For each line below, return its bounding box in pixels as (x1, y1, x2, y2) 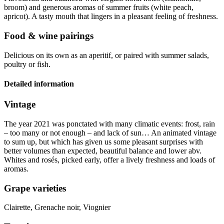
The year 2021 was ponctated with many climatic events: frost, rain (4, 119, 215, 128)
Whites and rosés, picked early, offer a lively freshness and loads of (4, 155, 215, 164)
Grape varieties (4, 182, 66, 193)
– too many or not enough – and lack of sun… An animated (4, 128, 193, 137)
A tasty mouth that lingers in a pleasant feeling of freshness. (31, 12, 218, 21)
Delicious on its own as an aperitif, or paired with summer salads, (4, 50, 209, 59)
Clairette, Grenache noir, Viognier (4, 203, 110, 212)
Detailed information (4, 79, 74, 88)
